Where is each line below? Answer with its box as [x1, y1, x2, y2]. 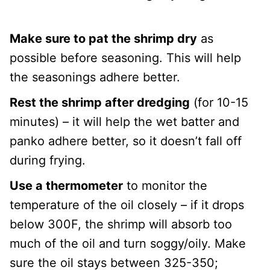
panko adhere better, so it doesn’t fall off [10, 133, 242, 148]
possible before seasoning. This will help [10, 50, 241, 65]
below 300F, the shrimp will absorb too [10, 216, 232, 231]
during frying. [10, 152, 86, 168]
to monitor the [123, 178, 207, 193]
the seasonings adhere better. [10, 69, 180, 84]
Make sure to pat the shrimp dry [10, 31, 197, 46]
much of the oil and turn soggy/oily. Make [10, 236, 246, 251]
